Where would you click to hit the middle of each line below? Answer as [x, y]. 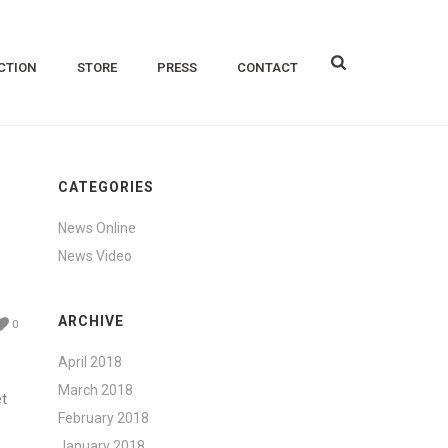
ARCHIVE [91, 321]
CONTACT [268, 67]
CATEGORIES [106, 187]
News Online [97, 228]
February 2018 [104, 418]
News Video [95, 256]
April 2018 [90, 362]
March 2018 [96, 390]
